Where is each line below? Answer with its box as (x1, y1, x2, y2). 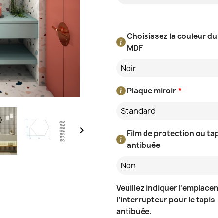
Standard (121, 105, 156, 116)
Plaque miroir (127, 85, 177, 96)
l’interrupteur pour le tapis (116, 194, 215, 205)
